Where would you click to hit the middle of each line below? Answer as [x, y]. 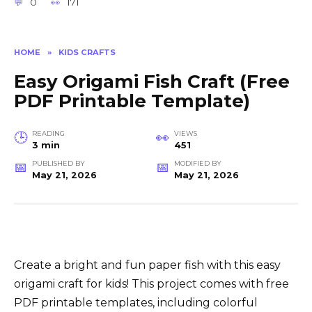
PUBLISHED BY [58, 164]
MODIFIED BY [197, 164]
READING [48, 134]
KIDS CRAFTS [87, 52]
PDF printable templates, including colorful [136, 303]
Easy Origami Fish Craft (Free [152, 82]
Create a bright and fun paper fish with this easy [147, 265]
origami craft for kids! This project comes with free [151, 284]
